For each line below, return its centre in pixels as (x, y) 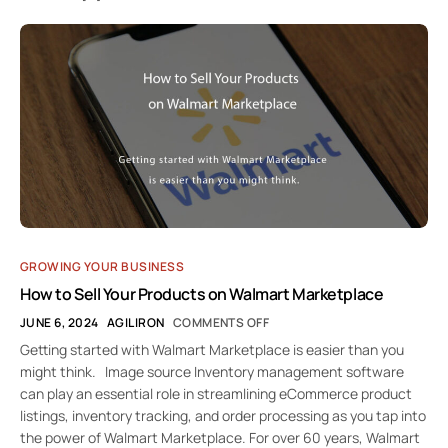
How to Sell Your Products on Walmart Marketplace (202, 293)
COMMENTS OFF (221, 322)
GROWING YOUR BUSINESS (102, 266)
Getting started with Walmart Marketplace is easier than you (212, 349)
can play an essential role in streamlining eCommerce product (216, 393)
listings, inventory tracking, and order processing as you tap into (223, 415)
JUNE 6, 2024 (59, 322)
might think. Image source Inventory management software (212, 371)
